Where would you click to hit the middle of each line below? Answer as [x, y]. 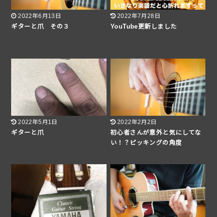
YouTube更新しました [144, 27]
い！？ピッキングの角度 [146, 143]
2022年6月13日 [40, 16]
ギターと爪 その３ [40, 27]
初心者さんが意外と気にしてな [156, 132]
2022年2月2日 [137, 122]
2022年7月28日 [139, 16]
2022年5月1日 [38, 122]
